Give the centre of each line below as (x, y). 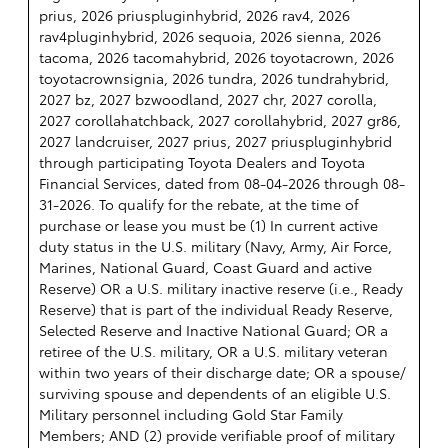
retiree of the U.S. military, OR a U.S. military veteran (213, 351)
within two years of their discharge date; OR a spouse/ (222, 372)
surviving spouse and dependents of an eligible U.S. (215, 393)
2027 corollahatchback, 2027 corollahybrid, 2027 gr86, (220, 120)
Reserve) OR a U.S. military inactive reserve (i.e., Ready (221, 288)
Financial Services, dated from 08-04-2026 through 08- (222, 183)
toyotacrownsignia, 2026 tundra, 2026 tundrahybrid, (214, 78)
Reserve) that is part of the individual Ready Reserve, (216, 309)
